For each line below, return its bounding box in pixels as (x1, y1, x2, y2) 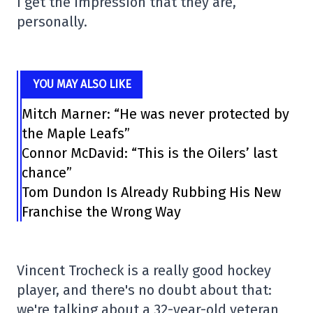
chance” (21, 164, 72, 182)
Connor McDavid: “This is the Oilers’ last (21, 145, 277, 162)
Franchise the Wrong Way (21, 203, 181, 221)
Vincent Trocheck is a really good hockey (17, 262, 271, 279)
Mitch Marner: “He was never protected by (21, 105, 289, 123)
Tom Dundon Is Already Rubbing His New (21, 184, 281, 201)
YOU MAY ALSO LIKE (32, 78, 131, 92)
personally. (17, 13, 87, 31)
